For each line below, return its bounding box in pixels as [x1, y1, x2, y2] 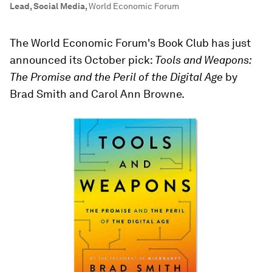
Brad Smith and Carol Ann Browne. [10, 87, 185, 100]
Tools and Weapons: [155, 53, 251, 66]
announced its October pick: [10, 53, 155, 66]
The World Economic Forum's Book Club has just [10, 36, 251, 49]
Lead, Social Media [10, 1, 85, 11]
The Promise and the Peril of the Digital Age [10, 70, 223, 83]
